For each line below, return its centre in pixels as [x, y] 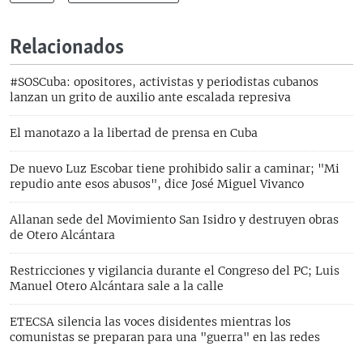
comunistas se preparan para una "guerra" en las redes [165, 337]
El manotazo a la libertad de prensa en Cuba [134, 132]
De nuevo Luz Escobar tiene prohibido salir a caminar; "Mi [175, 168]
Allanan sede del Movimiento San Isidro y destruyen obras [174, 219]
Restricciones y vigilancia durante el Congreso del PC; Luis [175, 270]
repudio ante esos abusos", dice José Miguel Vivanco [157, 184]
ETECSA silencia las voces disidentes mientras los [150, 321]
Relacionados [67, 48]
